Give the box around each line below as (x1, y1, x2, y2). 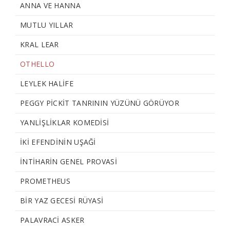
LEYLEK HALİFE (20, 79, 73, 89)
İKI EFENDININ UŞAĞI (20, 137, 96, 147)
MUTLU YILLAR (20, 20, 73, 30)
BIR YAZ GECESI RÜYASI (20, 196, 104, 206)
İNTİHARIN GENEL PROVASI (20, 157, 117, 167)
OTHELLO (20, 59, 55, 69)
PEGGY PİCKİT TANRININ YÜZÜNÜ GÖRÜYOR (20, 98, 179, 108)
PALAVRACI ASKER (20, 215, 85, 225)
